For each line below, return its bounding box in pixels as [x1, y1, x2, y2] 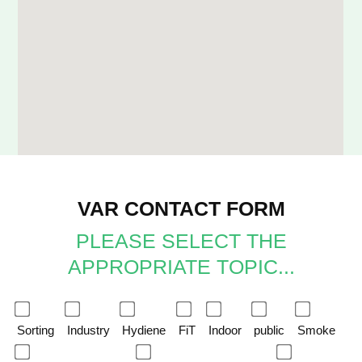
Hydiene [122, 323, 166, 338]
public [254, 323, 285, 338]
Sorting [17, 323, 55, 338]
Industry [66, 323, 110, 338]
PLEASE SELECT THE [75, 229, 287, 253]
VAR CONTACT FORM [77, 196, 285, 220]
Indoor [208, 323, 242, 338]
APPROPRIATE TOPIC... [67, 255, 295, 279]
